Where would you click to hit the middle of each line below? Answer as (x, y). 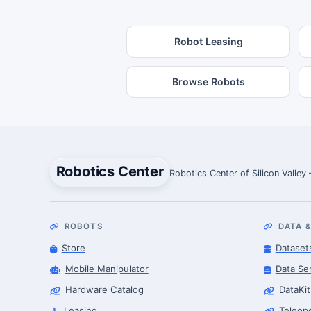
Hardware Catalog (104, 289)
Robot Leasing (208, 41)
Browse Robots (208, 81)
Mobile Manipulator (107, 269)
